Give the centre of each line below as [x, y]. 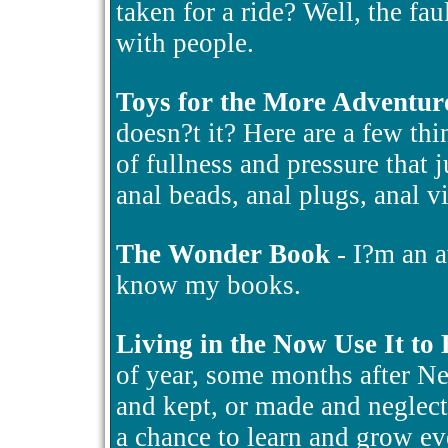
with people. [185, 42]
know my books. [208, 284]
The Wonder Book [223, 253]
